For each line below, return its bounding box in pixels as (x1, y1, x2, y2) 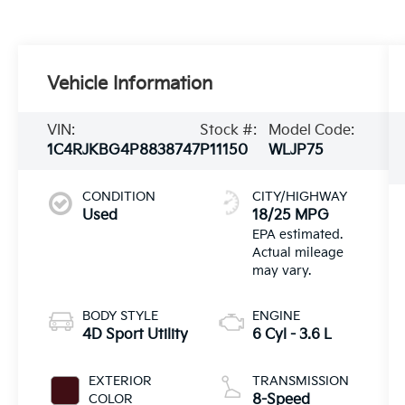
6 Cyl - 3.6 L (251, 326, 332, 344)
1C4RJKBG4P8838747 (47, 142, 201, 160)
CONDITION (82, 189, 156, 205)
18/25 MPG (251, 207, 329, 225)
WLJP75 (268, 142, 324, 160)
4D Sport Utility (82, 326, 189, 344)
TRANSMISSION (251, 373, 349, 390)
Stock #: (200, 122, 258, 140)
